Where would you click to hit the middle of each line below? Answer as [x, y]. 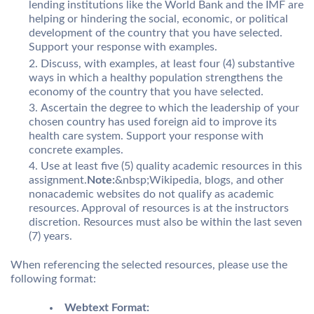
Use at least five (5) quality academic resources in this [171, 166]
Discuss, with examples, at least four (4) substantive [168, 63]
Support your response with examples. [123, 47]
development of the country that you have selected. [156, 33]
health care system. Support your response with [146, 136]
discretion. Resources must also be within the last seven [165, 222]
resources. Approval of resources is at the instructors [159, 208]
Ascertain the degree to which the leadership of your [170, 108]
